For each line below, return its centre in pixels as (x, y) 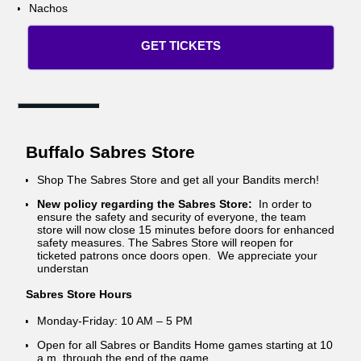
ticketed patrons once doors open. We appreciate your (178, 255)
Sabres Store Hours (79, 294)
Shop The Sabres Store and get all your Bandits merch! (178, 179)
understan (63, 268)
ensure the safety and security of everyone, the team (172, 216)
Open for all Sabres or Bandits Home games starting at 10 (185, 344)
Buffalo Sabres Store (111, 151)
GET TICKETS (180, 45)
